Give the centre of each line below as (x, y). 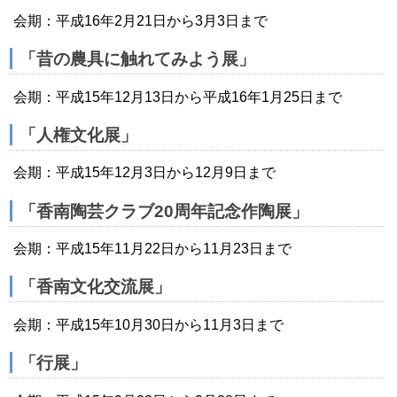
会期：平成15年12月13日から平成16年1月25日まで (178, 97)
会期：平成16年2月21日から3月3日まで (140, 20)
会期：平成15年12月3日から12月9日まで (144, 173)
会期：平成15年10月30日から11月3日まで (148, 324)
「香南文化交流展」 (95, 287)
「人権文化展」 (78, 135)
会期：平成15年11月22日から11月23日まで (152, 249)
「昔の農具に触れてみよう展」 (137, 59)
